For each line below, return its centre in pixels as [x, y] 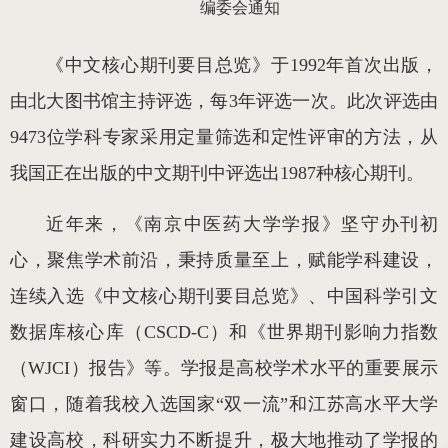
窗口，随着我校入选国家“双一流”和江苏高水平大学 [224, 404]
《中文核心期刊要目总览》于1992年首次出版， [242, 65]
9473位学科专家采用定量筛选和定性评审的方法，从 [224, 137]
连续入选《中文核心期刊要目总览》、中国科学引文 [224, 296]
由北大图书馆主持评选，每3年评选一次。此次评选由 [224, 101]
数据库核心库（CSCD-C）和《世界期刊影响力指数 [224, 332]
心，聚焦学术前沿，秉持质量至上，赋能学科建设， [224, 260]
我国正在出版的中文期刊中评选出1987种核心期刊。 [217, 173]
